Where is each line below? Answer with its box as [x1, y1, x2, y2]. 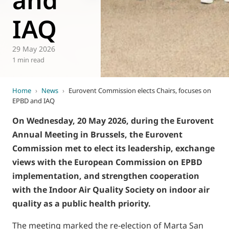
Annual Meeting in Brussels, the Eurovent [12, 129, 182, 140]
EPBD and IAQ [12, 96, 55, 105]
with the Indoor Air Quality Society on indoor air [12, 184, 210, 195]
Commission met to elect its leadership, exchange [12, 143, 215, 154]
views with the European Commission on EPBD [12, 156, 202, 168]
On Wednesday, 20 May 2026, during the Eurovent [12, 115, 214, 126]
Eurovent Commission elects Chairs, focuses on [68, 86, 211, 95]
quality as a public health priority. [12, 198, 151, 209]
